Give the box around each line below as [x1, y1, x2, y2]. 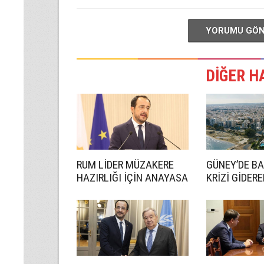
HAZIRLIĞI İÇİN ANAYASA [77, 171, 188, 184]
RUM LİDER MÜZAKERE [77, 158, 174, 171]
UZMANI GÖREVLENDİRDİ [77, 184, 185, 197]
